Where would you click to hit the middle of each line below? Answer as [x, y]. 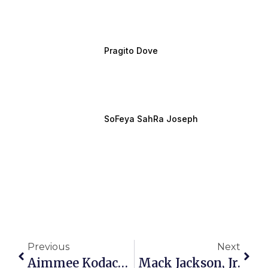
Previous [48, 247]
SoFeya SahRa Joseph [151, 119]
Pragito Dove [131, 50]
